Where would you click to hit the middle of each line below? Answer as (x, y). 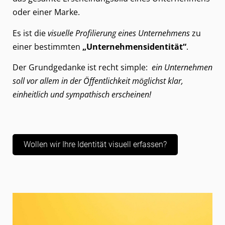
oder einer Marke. (46, 12)
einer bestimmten (47, 46)
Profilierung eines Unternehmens (133, 33)
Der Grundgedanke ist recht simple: (82, 68)
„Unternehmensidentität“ (134, 46)
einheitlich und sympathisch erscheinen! (82, 95)
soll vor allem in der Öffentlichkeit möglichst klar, (98, 81)
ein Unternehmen (182, 68)
